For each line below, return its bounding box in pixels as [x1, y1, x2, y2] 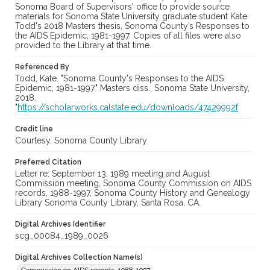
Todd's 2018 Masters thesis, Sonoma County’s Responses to [15, 21, 250, 31]
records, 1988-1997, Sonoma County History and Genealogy [15, 188, 250, 198]
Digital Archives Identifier [15, 220, 105, 229]
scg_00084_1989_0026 [15, 231, 108, 241]
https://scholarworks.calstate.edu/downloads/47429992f [17, 102, 238, 113]
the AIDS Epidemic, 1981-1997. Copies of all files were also [15, 31, 241, 41]
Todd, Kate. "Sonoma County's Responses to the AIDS [15, 74, 224, 84]
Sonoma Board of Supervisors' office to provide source [15, 2, 230, 12]
